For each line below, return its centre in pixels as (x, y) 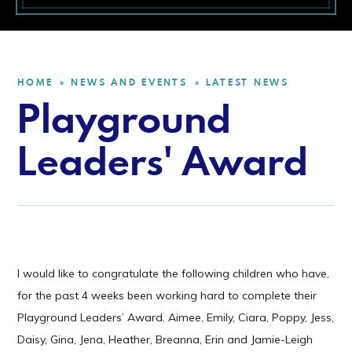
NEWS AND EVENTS (129, 82)
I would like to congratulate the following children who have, (174, 274)
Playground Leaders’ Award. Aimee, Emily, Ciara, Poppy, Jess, (176, 318)
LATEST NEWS (247, 82)
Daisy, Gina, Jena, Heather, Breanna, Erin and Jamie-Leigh (165, 340)
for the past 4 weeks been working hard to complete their (167, 296)
